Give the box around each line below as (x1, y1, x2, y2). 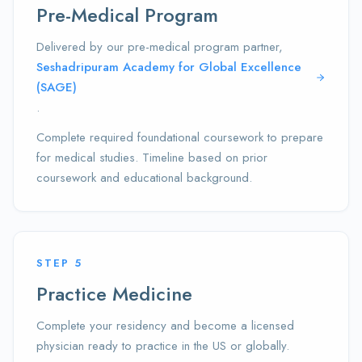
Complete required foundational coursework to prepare (36, 128, 323, 146)
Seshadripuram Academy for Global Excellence (36, 58, 301, 76)
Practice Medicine (36, 280, 192, 308)
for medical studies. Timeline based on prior (36, 149, 267, 166)
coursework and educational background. (36, 169, 252, 187)
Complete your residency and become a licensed (36, 317, 294, 335)
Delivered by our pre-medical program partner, (36, 38, 283, 56)
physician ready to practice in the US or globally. (36, 337, 289, 355)
